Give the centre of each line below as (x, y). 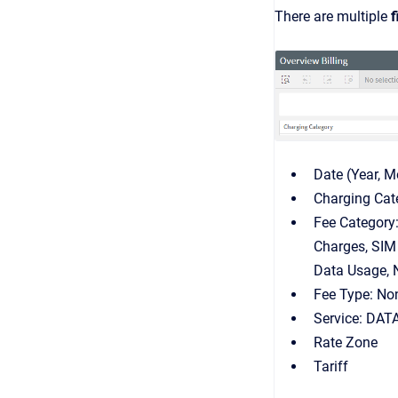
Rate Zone (346, 342)
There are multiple (333, 16)
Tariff (331, 366)
